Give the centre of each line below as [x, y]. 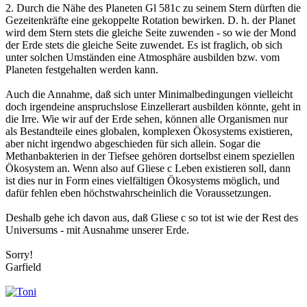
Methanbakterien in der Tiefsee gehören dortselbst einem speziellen [150, 156]
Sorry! [19, 255]
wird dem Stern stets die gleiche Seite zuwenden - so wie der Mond [151, 33]
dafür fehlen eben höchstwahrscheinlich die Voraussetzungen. [138, 193]
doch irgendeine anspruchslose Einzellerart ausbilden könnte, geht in [153, 107]
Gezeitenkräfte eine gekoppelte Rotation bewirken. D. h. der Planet [150, 21]
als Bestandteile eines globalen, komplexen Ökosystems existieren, [149, 132]
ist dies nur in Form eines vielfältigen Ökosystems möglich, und [143, 181]
